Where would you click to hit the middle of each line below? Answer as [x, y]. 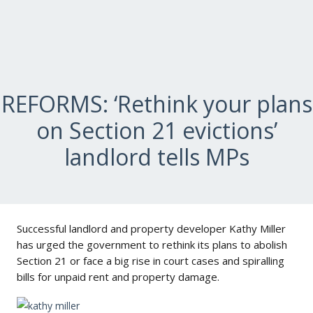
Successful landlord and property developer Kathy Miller [151, 228]
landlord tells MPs [156, 157]
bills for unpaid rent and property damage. [118, 277]
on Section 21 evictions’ [156, 130]
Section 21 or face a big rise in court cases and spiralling [151, 261]
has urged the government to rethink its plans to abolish [152, 245]
